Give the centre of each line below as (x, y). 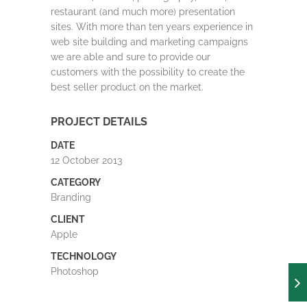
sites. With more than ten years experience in (152, 26)
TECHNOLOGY (84, 256)
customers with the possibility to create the (148, 72)
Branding (71, 197)
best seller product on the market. (127, 87)
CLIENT (68, 219)
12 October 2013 (86, 160)
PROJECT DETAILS (99, 121)
